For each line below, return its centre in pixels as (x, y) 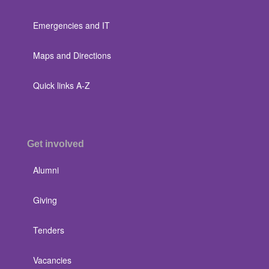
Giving (45, 200)
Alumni (46, 170)
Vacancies (52, 260)
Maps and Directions (72, 55)
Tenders (49, 230)
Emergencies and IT (71, 25)
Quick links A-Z (62, 85)
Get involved (56, 144)
